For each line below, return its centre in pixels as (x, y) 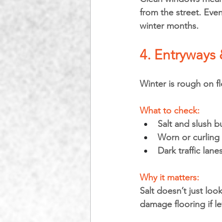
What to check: (170, 111)
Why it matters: (171, 177)
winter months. (169, 26)
